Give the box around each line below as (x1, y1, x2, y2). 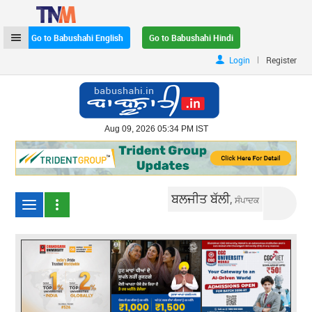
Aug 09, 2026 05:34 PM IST (104, 124, 208, 134)
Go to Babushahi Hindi (149, 32, 234, 43)
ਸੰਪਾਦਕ (235, 194, 260, 205)
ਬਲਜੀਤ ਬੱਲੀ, (171, 189, 235, 207)
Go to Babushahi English (31, 32, 124, 43)
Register (265, 54, 297, 65)
